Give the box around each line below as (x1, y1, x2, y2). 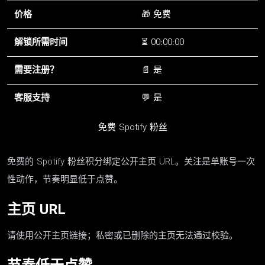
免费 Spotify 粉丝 (98, 120, 167, 135)
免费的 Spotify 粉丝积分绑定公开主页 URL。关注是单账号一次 (7, 154, 255, 169)
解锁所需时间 (14, 35, 67, 50)
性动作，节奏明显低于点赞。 (7, 172, 122, 187)
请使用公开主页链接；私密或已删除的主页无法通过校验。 (7, 229, 238, 244)
